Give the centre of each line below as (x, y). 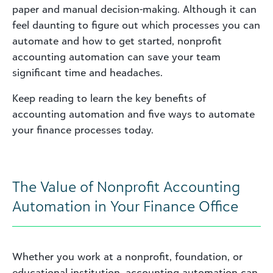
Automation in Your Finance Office (125, 206)
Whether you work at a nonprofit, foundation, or (127, 256)
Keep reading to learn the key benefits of (109, 98)
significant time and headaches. (87, 72)
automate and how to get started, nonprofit (117, 41)
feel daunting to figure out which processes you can (136, 25)
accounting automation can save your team (116, 56)
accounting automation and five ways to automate (133, 114)
